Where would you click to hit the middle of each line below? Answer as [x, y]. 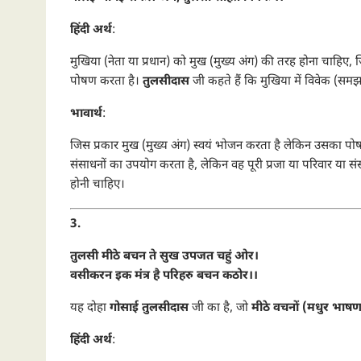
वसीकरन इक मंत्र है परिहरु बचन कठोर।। [164, 276]
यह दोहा [90, 308]
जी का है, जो [220, 308]
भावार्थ [86, 114]
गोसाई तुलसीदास [149, 308]
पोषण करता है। [106, 81]
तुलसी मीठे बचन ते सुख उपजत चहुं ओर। [164, 257]
